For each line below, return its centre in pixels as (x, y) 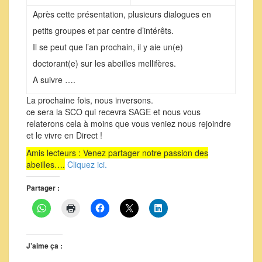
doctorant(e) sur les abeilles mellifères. (104, 63)
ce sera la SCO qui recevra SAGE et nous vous (113, 112)
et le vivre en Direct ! (64, 135)
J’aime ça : (44, 246)
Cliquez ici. (87, 164)
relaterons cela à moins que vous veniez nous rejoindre (129, 123)
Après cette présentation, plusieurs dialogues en (122, 14)
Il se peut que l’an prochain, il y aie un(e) (108, 47)
